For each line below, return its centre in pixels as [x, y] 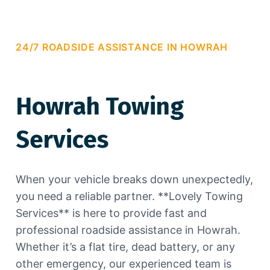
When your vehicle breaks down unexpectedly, [134, 179]
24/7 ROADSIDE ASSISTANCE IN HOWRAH [122, 47]
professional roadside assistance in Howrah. [128, 230]
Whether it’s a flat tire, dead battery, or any [125, 247]
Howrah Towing [100, 107]
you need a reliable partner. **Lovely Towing [129, 196]
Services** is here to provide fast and [111, 213]
